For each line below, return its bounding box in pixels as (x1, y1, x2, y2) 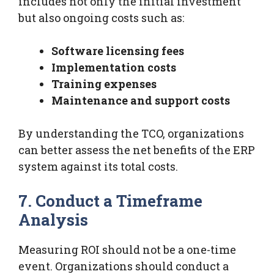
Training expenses (51, 76, 157, 91)
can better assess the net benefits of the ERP (18, 142, 255, 157)
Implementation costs (51, 59, 176, 75)
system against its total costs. (18, 158, 178, 174)
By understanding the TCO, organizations (18, 125, 244, 141)
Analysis (18, 209, 89, 230)
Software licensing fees (51, 43, 184, 58)
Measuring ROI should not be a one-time (18, 242, 236, 257)
